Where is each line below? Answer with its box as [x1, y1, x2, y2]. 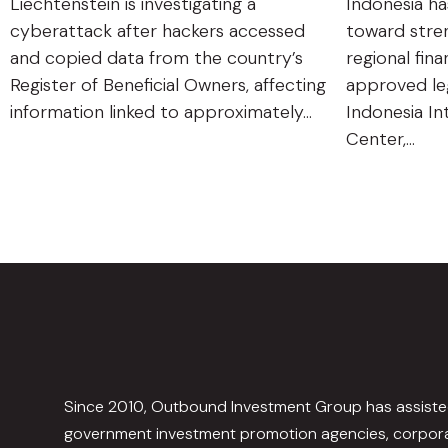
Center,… [346, 127, 415, 152]
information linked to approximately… [10, 100, 312, 125]
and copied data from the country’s [10, 46, 303, 71]
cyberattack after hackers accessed [10, 19, 305, 44]
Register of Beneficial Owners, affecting [10, 73, 326, 98]
